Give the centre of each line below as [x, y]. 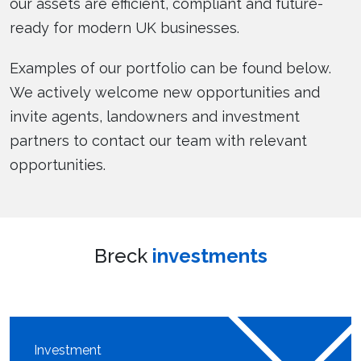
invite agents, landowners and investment [155, 116]
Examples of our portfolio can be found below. [170, 68]
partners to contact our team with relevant [158, 140]
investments [210, 255]
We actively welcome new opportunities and [165, 92]
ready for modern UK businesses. [124, 27]
